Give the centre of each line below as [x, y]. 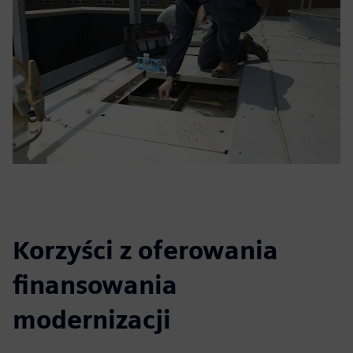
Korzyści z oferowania [145, 250]
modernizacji [92, 320]
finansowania [95, 285]
